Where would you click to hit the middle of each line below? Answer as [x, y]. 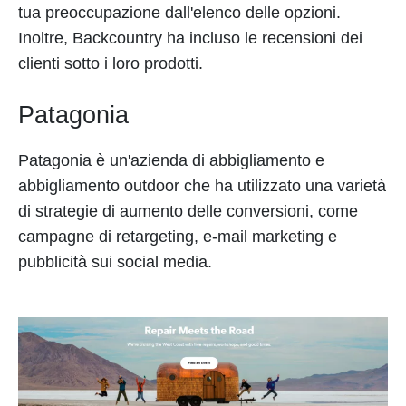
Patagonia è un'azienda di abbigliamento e [171, 161]
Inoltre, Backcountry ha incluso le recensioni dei [190, 39]
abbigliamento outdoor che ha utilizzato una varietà [202, 186]
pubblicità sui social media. [117, 262]
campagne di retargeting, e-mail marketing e [178, 237]
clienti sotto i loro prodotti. [111, 64]
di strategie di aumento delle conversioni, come [188, 212]
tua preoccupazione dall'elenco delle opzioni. [179, 13]
